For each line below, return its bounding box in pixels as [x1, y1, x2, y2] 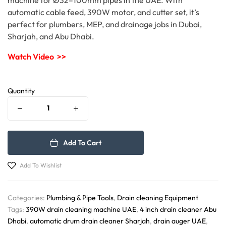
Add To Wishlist [20, 161, 62, 169]
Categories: [8, 193, 46, 202]
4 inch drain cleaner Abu [140, 204, 216, 214]
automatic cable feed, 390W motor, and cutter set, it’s [8, 7, 199, 17]
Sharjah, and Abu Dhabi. [8, 31, 94, 41]
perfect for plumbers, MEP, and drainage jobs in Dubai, [8, 19, 202, 29]
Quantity [8, 86, 35, 95]
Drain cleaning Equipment [117, 193, 198, 202]
